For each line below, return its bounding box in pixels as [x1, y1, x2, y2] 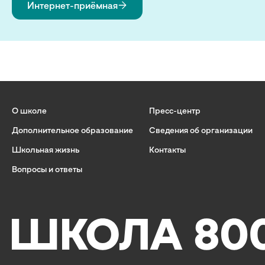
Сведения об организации [149, 125, 253, 135]
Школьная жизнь [12, 144, 79, 155]
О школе [12, 105, 47, 116]
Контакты [149, 144, 186, 155]
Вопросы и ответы [12, 164, 82, 174]
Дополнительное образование [12, 125, 133, 135]
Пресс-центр [149, 105, 201, 116]
